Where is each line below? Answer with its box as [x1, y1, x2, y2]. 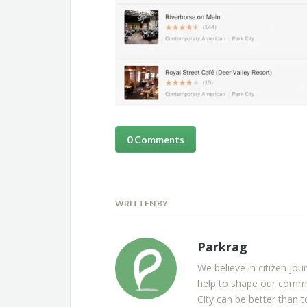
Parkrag [197, 238, 247, 256]
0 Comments [126, 134, 184, 146]
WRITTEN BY [114, 198, 168, 209]
